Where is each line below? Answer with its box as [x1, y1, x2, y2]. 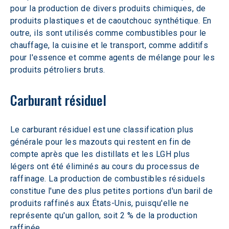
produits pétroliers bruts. [10, 64, 105, 75]
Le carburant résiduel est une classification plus [10, 124, 196, 134]
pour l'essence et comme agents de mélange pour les [10, 52, 217, 62]
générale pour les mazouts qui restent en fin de [10, 136, 194, 147]
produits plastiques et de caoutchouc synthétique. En [10, 15, 214, 26]
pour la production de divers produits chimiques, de [10, 3, 208, 13]
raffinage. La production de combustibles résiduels [10, 173, 208, 184]
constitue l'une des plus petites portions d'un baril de [10, 186, 215, 196]
